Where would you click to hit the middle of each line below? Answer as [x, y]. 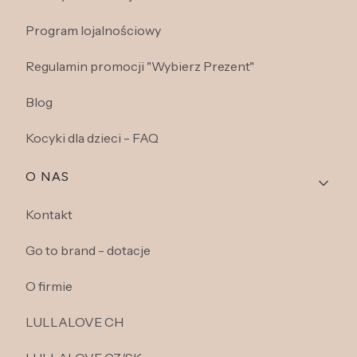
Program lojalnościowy [93, 31]
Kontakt [49, 215]
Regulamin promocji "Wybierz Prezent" [140, 67]
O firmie [49, 286]
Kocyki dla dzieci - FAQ [92, 138]
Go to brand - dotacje [88, 251]
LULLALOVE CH [75, 322]
